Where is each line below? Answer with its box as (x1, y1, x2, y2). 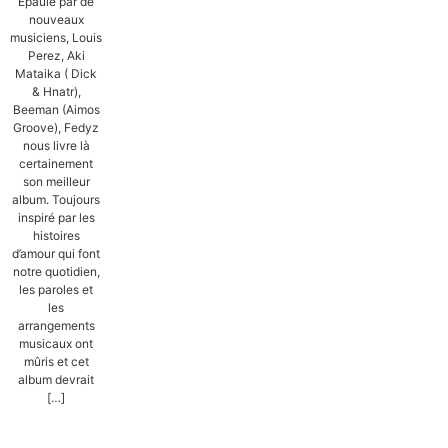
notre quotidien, (12, 264, 100, 280)
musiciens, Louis (10, 30, 102, 46)
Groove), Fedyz (13, 120, 99, 136)
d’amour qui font (12, 246, 100, 262)
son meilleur (22, 174, 90, 190)
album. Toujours (12, 192, 100, 208)
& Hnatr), (31, 84, 81, 100)
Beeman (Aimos (12, 102, 100, 118)
